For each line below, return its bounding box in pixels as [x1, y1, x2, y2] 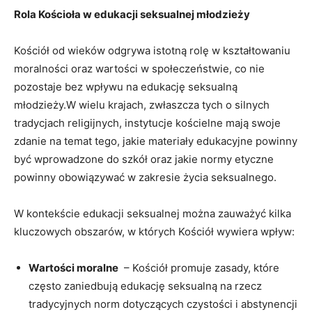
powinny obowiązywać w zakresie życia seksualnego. [14, 170, 276, 184]
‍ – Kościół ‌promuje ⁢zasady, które [118, 260, 279, 274]
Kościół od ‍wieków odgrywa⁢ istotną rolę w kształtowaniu [14, 43, 290, 57]
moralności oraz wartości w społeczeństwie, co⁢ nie [14, 61, 265, 75]
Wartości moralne [29, 260, 118, 274]
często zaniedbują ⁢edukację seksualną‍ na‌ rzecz [29, 279, 262, 292]
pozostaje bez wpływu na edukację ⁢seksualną [14, 79, 237, 93]
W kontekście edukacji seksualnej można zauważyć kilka [14, 206, 291, 220]
